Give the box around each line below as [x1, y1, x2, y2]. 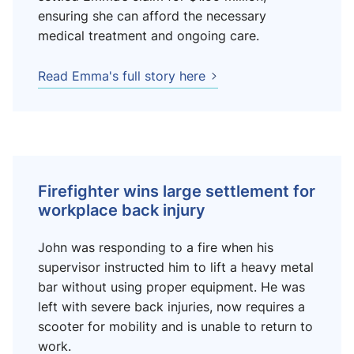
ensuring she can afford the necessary [38, 7, 266, 24]
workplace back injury [38, 198, 205, 220]
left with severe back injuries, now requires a [38, 298, 305, 315]
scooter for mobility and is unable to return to [38, 318, 313, 335]
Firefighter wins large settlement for [38, 179, 315, 201]
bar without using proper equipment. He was [38, 278, 305, 296]
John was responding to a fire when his [38, 239, 273, 256]
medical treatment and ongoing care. [38, 27, 259, 44]
